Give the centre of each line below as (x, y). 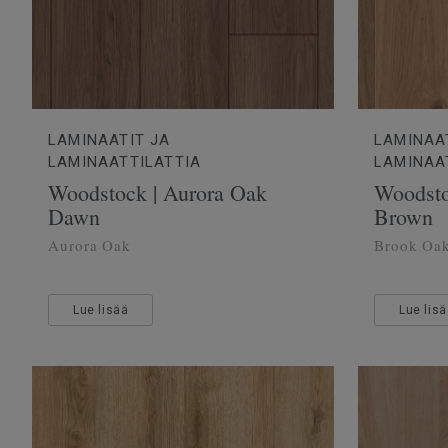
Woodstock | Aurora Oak (157, 192)
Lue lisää (101, 309)
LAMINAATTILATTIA (125, 161)
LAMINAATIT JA (109, 139)
